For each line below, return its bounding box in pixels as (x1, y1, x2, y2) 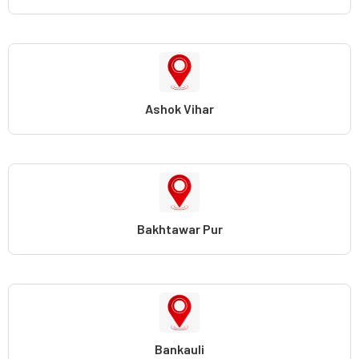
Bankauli (155, 341, 204, 357)
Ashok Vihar (145, 100, 214, 116)
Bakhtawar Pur (136, 220, 223, 236)
